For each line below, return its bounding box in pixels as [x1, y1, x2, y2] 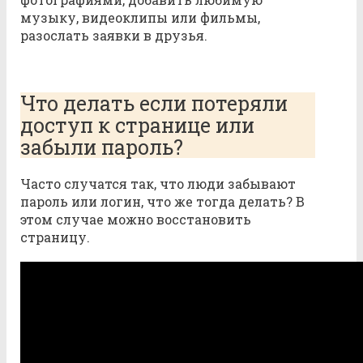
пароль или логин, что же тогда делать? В [20, 192, 305, 210]
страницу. [20, 228, 90, 246]
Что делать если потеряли [20, 90, 288, 117]
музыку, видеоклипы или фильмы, [20, 9, 260, 27]
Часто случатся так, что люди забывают [20, 174, 296, 192]
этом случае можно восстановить [20, 210, 251, 228]
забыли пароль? [20, 134, 183, 161]
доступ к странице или [20, 112, 254, 139]
